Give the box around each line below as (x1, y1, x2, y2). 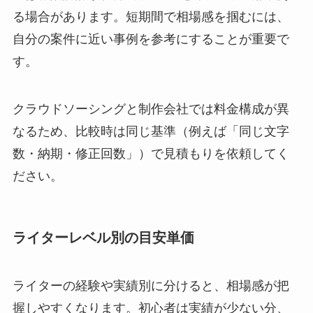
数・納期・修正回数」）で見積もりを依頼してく (12, 146, 289, 161)
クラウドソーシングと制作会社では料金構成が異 (12, 101, 289, 116)
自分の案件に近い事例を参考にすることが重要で (12, 31, 289, 46)
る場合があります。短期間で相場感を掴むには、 (12, 9, 289, 24)
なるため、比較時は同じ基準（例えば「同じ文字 (12, 124, 289, 138)
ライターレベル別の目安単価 (12, 229, 194, 245)
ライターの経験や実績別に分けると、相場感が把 (12, 279, 289, 293)
